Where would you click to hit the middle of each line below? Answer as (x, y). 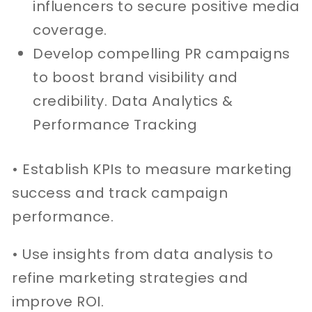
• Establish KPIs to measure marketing (152, 169)
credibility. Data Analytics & (133, 101)
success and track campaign (120, 193)
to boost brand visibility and (135, 77)
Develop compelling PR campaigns (162, 53)
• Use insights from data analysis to (143, 254)
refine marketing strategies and (130, 278)
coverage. (70, 30)
